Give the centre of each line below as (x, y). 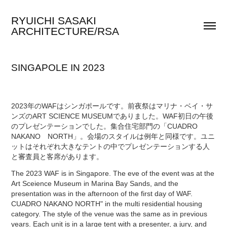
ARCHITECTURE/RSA (65, 31)
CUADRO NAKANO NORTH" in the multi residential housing (107, 204)
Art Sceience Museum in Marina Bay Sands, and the (95, 183)
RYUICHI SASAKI (54, 21)
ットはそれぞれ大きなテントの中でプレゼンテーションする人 (111, 146)
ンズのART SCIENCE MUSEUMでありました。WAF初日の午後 (112, 116)
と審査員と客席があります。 (58, 157)
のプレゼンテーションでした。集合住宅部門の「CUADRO (108, 126)
